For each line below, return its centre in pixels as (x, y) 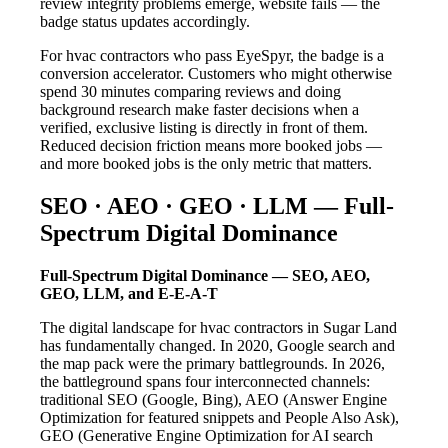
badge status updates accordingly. (145, 22)
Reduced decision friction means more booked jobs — (211, 146)
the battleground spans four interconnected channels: (205, 381)
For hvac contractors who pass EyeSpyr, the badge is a (212, 56)
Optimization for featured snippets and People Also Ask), (219, 417)
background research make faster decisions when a (199, 110)
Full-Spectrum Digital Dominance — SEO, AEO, (205, 275)
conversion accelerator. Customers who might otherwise (216, 74)
